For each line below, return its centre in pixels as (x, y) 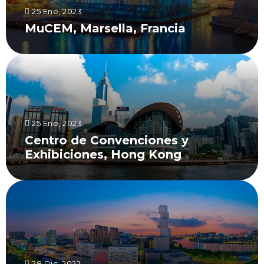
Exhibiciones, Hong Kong (103, 154)
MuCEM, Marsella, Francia (105, 28)
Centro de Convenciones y (107, 140)
